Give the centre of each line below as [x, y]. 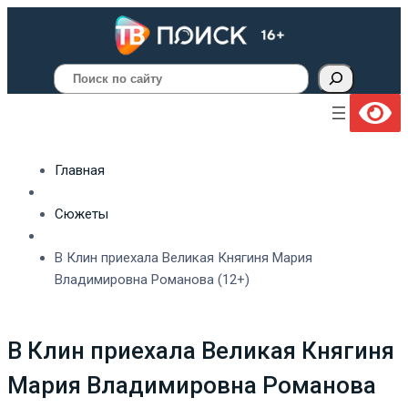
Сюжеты [82, 214]
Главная [80, 170]
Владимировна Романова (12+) [152, 279]
